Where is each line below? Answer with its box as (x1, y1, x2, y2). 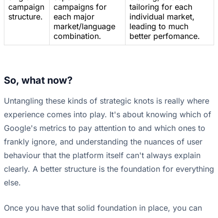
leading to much (129, 21, 188, 32)
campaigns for (54, 2, 107, 12)
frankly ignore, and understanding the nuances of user (4, 137, 202, 147)
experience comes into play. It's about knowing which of (4, 109, 211, 120)
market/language (54, 21, 115, 32)
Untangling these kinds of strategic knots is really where (4, 96, 209, 106)
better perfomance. (129, 31, 200, 41)
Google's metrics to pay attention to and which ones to (4, 123, 205, 133)
